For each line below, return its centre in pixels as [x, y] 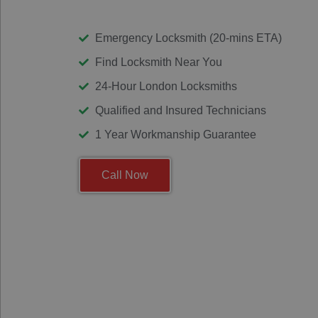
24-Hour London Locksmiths [166, 86]
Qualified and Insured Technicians [180, 110]
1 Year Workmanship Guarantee [175, 134]
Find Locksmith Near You [158, 62]
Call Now [125, 175]
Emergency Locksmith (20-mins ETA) [188, 38]
